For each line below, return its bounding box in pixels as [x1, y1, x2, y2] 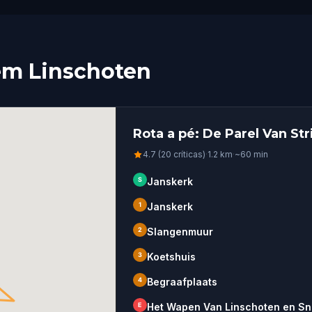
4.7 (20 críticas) [142, 149, 205, 159]
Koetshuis [146, 251, 196, 263]
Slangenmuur [146, 226, 213, 237]
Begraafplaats [146, 276, 217, 288]
